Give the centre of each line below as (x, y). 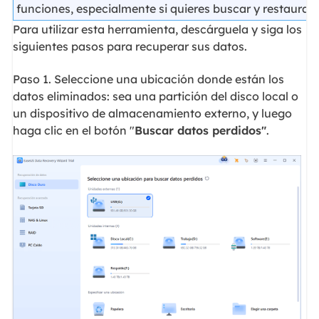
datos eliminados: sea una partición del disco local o (155, 96)
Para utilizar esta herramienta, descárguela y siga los (157, 29)
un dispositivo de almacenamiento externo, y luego (152, 114)
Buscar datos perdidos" (200, 131)
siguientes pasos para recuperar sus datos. (130, 46)
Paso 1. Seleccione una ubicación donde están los (148, 79)
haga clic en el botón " (73, 131)
